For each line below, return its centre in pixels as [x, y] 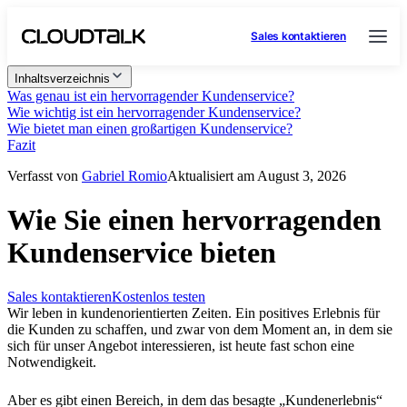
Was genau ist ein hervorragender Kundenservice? [151, 96]
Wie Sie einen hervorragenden [194, 220]
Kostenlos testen [159, 296]
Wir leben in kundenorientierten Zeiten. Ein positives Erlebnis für [194, 313]
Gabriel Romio [124, 176]
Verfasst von [45, 176]
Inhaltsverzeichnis [62, 79]
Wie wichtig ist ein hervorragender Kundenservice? [154, 112]
